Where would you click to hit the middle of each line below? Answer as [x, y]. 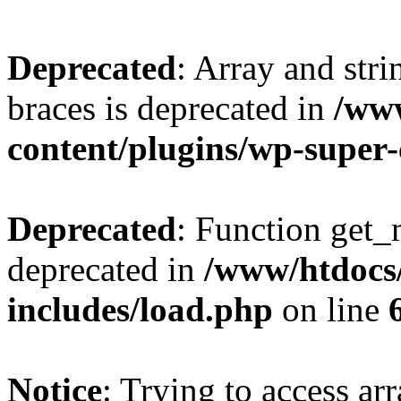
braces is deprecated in [171, 108]
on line [331, 309]
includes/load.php [140, 309]
